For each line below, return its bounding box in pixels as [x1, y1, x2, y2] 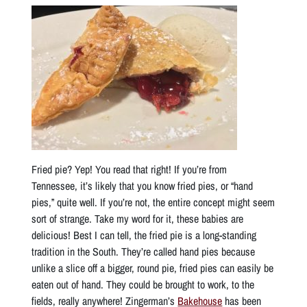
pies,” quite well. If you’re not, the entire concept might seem [32, 194, 275, 210]
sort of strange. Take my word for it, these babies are [32, 210, 244, 226]
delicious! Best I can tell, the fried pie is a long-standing [32, 227, 257, 243]
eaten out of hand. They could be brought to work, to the [32, 276, 255, 292]
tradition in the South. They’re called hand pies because [32, 243, 256, 259]
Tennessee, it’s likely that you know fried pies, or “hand [32, 177, 254, 193]
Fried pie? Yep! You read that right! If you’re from [32, 161, 228, 177]
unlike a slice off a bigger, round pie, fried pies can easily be [32, 260, 274, 275]
